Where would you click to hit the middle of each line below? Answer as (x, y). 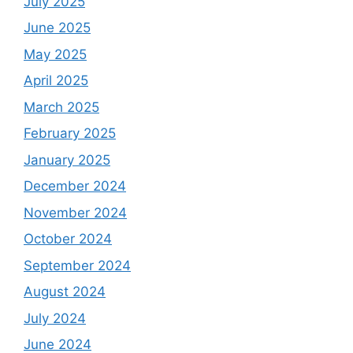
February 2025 (70, 134)
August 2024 (65, 292)
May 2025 (55, 54)
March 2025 (61, 107)
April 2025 (56, 81)
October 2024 (68, 239)
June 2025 (57, 28)
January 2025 (67, 160)
